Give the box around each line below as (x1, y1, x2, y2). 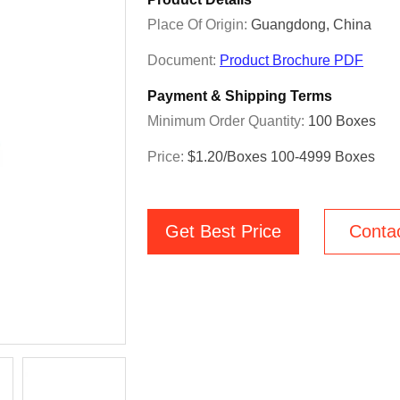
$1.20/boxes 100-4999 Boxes (187, 149, 375, 164)
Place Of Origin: (147, 17, 251, 32)
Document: (147, 53, 220, 68)
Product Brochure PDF (220, 53, 363, 68)
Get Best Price (165, 221, 281, 241)
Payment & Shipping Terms (147, 88, 332, 104)
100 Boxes (308, 113, 376, 129)
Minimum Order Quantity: (147, 113, 308, 129)
